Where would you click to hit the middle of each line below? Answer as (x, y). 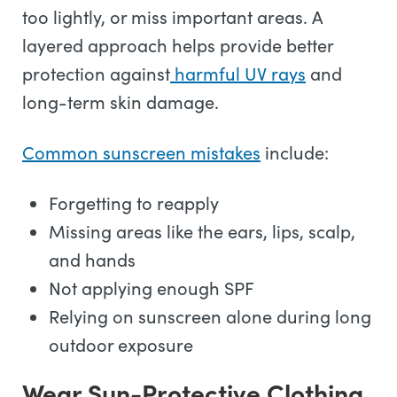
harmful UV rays (238, 73)
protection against (96, 73)
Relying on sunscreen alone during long (210, 316)
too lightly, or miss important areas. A (173, 16)
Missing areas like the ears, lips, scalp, (202, 231)
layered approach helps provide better (178, 45)
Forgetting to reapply (134, 202)
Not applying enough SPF (152, 288)
